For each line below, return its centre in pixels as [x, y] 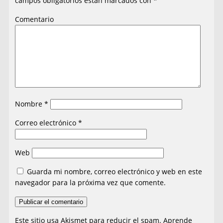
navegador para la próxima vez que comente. [91, 182]
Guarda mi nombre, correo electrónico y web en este [115, 171]
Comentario [35, 19]
